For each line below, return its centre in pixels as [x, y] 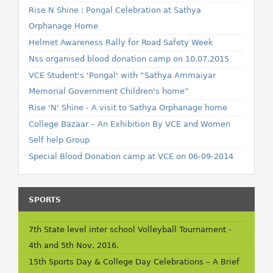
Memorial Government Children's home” [109, 91]
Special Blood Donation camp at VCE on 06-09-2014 [131, 156]
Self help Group [59, 140]
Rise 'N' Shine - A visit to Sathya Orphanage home [128, 108]
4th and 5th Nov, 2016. [74, 245]
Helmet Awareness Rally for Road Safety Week [121, 42]
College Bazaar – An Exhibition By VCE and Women [129, 124]
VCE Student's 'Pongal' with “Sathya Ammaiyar [122, 75]
